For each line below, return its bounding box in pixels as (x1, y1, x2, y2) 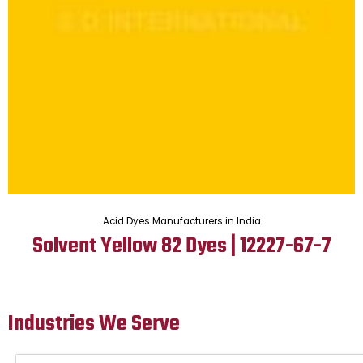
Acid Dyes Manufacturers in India (102, 214, 261, 228)
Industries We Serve (8, 307, 180, 342)
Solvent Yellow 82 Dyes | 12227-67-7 (32, 229, 331, 264)
